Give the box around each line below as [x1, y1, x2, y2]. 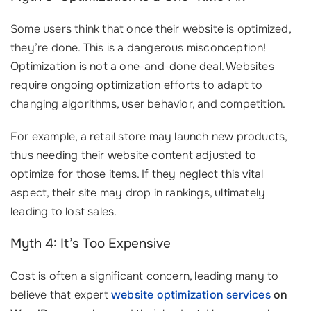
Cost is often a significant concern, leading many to [10, 269, 279, 283]
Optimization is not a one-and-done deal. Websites [10, 59, 274, 74]
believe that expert [10, 287, 111, 302]
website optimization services [111, 287, 271, 302]
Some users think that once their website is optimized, [10, 22, 291, 36]
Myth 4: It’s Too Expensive [10, 235, 171, 252]
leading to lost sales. [10, 204, 117, 219]
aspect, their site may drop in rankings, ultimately [10, 185, 266, 200]
